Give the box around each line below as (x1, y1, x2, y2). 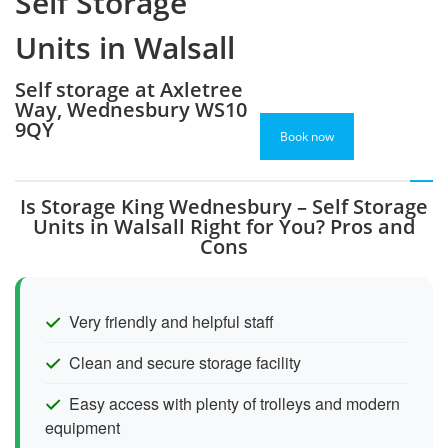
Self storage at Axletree (15, 75, 243, 103)
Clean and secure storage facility (69, 350, 301, 374)
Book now (280, 127, 335, 145)
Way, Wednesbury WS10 (15, 95, 247, 123)
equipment (45, 415, 120, 439)
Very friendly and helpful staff (69, 309, 274, 333)
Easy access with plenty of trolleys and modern (69, 391, 400, 415)
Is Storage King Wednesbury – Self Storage (20, 192, 428, 220)
